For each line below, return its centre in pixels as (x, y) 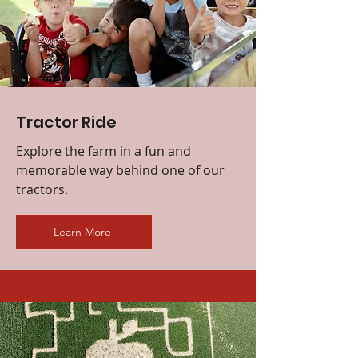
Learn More (82, 231)
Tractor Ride (66, 122)
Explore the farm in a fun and (103, 151)
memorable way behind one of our (120, 170)
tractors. (42, 189)
